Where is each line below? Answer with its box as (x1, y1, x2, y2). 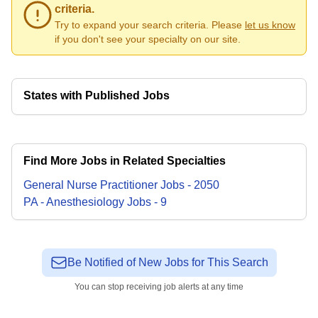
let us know (245, 19, 295, 31)
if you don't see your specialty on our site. (55, 33, 241, 45)
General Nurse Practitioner (23, 179, 158, 191)
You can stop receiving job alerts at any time (75, 282, 243, 292)
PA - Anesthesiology (23, 196, 124, 208)
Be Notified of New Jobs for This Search (67, 256, 268, 268)
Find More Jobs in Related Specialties (23, 155, 226, 167)
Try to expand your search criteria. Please (55, 19, 242, 31)
